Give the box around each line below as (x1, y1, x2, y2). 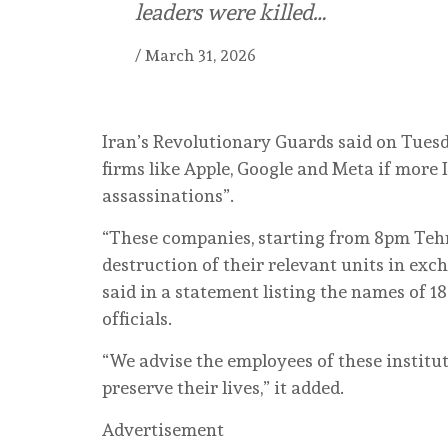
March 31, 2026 (145, 46, 256, 66)
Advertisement (102, 419, 224, 441)
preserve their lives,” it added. (102, 377, 344, 399)
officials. (102, 308, 172, 330)
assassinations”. (102, 185, 234, 207)
